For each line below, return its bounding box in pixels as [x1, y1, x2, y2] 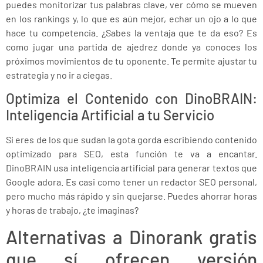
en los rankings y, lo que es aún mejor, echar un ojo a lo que [6, 12, 257, 24]
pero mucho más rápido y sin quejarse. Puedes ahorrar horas [6, 190, 257, 201]
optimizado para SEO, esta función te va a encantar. [6, 147, 257, 159]
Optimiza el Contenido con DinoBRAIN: [6, 89, 257, 107]
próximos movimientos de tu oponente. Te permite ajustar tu [6, 55, 257, 66]
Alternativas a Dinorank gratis [6, 225, 257, 248]
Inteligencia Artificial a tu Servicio [6, 106, 214, 123]
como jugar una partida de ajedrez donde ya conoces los [6, 41, 257, 52]
